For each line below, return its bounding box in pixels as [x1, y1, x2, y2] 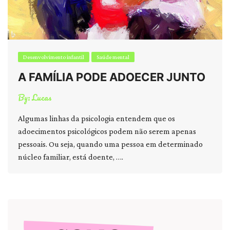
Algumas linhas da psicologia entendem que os [18, 114, 175, 123]
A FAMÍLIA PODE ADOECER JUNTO [18, 70, 205, 84]
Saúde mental [97, 53, 129, 61]
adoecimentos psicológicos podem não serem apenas [18, 127, 196, 136]
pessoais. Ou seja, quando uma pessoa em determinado [18, 140, 203, 148]
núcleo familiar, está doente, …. [18, 152, 123, 161]
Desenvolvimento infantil [23, 53, 84, 61]
